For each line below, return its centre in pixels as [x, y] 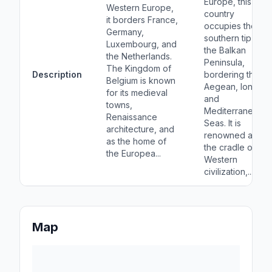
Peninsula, [224, 62]
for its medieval [137, 93]
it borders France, [142, 20]
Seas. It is [223, 123]
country [219, 14]
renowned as [230, 135]
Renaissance [132, 117]
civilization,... [229, 172]
